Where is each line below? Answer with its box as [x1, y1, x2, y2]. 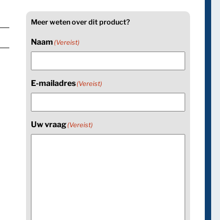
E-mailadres [31, 78, 76, 88]
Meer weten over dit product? [31, 17, 131, 27]
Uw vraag [31, 119, 67, 129]
